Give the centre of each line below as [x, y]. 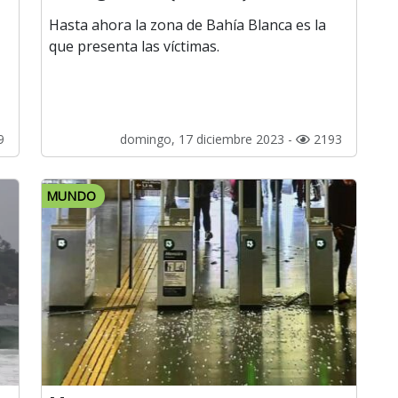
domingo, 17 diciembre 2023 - [208, 139]
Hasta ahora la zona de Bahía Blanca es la [187, 25]
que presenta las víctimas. [134, 47]
